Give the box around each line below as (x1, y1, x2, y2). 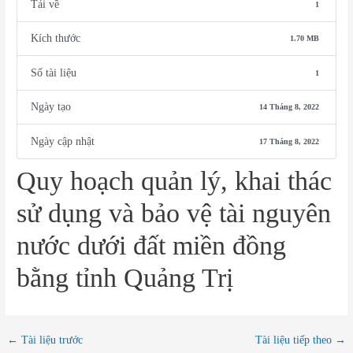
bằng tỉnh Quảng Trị (17, 262, 234, 292)
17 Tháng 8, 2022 (258, 136, 319, 146)
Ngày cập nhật (31, 135, 95, 147)
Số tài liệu (31, 66, 77, 79)
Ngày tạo (31, 101, 72, 113)
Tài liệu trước (18, 333, 84, 346)
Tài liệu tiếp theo (255, 333, 335, 346)
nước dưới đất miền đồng (17, 230, 287, 260)
